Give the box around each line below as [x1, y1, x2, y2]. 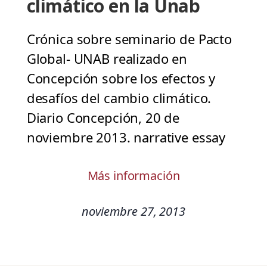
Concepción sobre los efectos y [26, 69, 216, 88]
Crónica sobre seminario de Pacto [26, 30, 232, 48]
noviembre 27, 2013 [82, 203, 185, 220]
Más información [87, 167, 180, 184]
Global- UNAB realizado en [26, 49, 188, 68]
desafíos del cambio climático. [26, 89, 212, 107]
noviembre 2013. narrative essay [26, 128, 226, 147]
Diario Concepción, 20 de [26, 108, 180, 127]
